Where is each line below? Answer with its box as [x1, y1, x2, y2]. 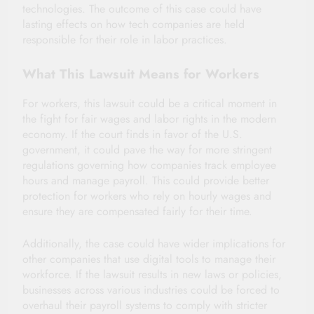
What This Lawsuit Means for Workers [22, 64, 259, 83]
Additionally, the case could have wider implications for [22, 235, 285, 252]
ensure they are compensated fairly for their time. [22, 203, 252, 220]
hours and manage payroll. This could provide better [22, 172, 269, 189]
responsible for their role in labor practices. [22, 31, 227, 48]
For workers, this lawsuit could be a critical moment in [22, 95, 277, 112]
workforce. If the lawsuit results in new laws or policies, [22, 266, 282, 283]
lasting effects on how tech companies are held [22, 15, 245, 32]
